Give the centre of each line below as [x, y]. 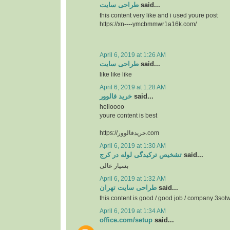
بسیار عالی [114, 166]
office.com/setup [126, 220]
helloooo [112, 107]
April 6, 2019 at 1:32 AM [133, 178]
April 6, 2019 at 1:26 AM [133, 55]
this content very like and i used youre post [159, 16]
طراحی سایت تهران [128, 187]
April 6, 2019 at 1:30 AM [133, 146]
